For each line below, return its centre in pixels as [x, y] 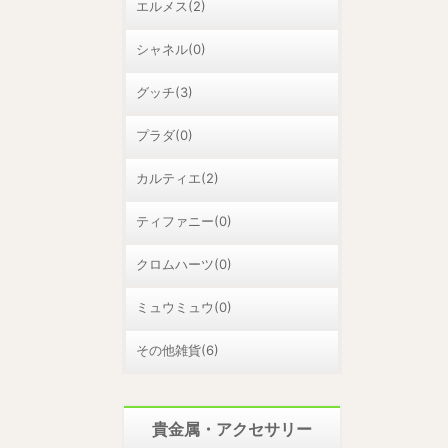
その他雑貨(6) [177, 350]
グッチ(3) [164, 92]
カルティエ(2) [177, 178]
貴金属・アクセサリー [232, 429]
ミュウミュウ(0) [184, 307]
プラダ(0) [164, 135]
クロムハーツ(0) [184, 264]
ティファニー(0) [184, 221]
